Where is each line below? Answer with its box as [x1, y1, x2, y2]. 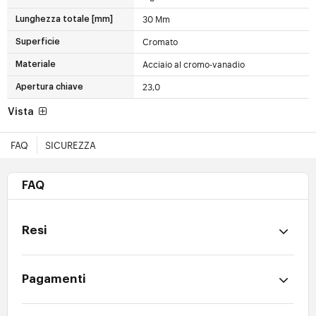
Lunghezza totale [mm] [16, 15, 113, 24]
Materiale [16, 60, 56, 69]
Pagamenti [22, 273, 86, 286]
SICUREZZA [45, 139, 96, 152]
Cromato [142, 36, 178, 48]
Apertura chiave [16, 83, 83, 92]
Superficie [16, 37, 60, 47]
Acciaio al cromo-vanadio [142, 59, 245, 71]
